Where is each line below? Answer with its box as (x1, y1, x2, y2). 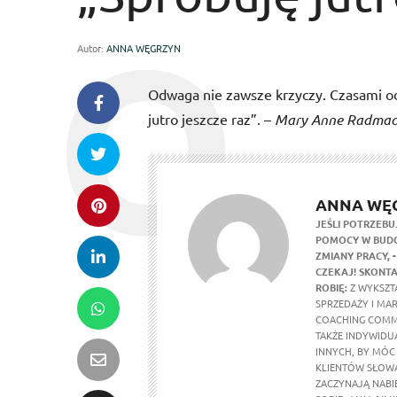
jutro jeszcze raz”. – (148, 110, 275, 128)
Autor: (77, 41, 106, 55)
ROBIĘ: (315, 280, 347, 294)
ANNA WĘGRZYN (106, 41, 181, 55)
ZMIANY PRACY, (315, 248, 390, 262)
